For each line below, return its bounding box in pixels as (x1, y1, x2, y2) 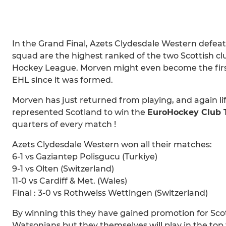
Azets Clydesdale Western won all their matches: (12, 140, 212, 150)
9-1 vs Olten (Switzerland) (12, 164, 114, 174)
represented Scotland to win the (12, 107, 147, 118)
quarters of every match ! (12, 120, 116, 130)
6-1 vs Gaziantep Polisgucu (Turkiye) (12, 152, 157, 162)
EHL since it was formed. (12, 75, 113, 85)
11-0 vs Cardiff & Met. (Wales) (12, 176, 127, 186)
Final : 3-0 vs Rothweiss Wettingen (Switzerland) (12, 188, 208, 198)
